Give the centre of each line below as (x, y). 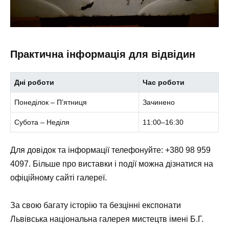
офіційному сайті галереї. (59, 178)
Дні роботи (35, 82)
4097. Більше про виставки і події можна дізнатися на (112, 164)
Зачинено (159, 102)
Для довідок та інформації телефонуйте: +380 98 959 (110, 150)
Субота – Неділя (42, 122)
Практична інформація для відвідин (103, 54)
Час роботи (164, 82)
